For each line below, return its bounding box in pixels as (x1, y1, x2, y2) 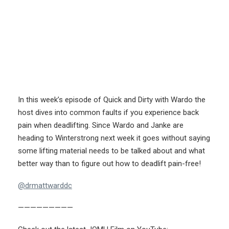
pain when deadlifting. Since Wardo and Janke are (18, 121, 184, 130)
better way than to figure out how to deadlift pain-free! (18, 159, 201, 169)
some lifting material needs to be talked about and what (18, 146, 205, 156)
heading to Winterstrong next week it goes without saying (18, 133, 210, 143)
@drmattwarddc (18, 181, 72, 191)
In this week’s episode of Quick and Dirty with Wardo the (18, 95, 205, 105)
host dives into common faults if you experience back (18, 108, 199, 118)
